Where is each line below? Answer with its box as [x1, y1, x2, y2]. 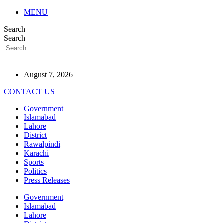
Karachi [24, 149, 49, 157]
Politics [24, 167, 47, 175]
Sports [24, 158, 44, 166]
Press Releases [24, 176, 70, 184]
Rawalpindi [24, 140, 60, 148]
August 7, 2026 [24, 70, 73, 79]
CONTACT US [4, 87, 55, 96]
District [24, 131, 47, 139]
